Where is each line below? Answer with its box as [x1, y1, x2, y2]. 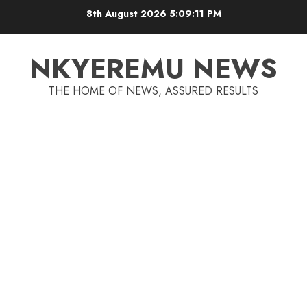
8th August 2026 [85, 6, 169, 21]
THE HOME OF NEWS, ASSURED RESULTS [49, 83, 258, 99]
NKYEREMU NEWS [29, 49, 278, 88]
